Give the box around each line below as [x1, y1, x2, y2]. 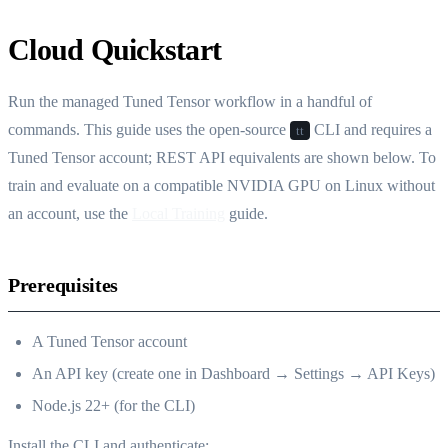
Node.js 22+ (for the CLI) [32, 396, 195, 414]
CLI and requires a [310, 120, 432, 138]
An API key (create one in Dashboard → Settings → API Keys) [32, 364, 435, 382]
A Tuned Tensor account [32, 332, 187, 350]
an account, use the [8, 204, 132, 222]
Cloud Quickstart [8, 32, 221, 66]
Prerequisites [8, 273, 119, 296]
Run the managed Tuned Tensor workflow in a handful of [8, 92, 372, 110]
